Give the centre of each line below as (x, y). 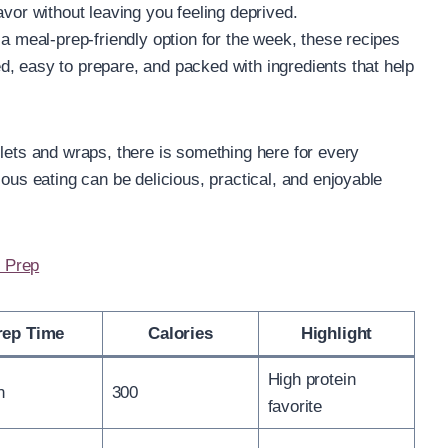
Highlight (336, 333)
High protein (311, 379)
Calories (180, 333)
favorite (295, 406)
